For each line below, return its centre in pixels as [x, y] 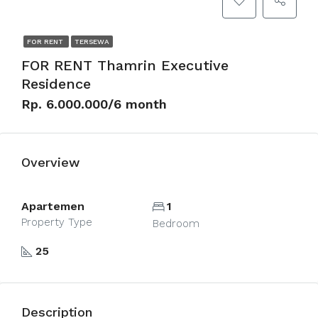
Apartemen [53, 206]
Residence [56, 84]
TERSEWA [92, 42]
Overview [50, 162]
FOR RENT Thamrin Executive [125, 65]
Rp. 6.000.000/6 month [94, 104]
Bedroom [176, 224]
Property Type [57, 222]
